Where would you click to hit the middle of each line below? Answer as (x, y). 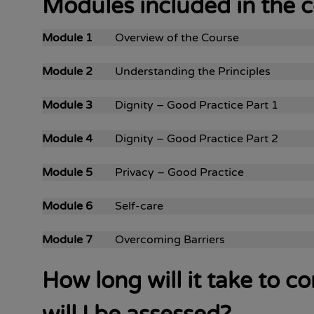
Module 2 (67, 71)
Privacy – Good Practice (168, 172)
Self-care (128, 206)
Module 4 (67, 139)
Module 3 (67, 105)
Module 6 (67, 206)
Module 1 (67, 38)
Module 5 (67, 172)
